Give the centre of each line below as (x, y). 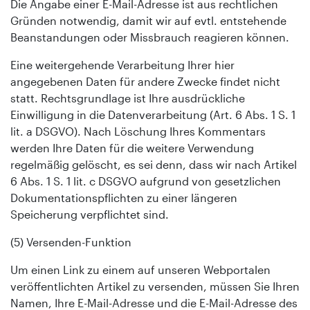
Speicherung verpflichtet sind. (90, 214)
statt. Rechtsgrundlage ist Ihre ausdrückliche (128, 98)
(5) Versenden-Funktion (71, 241)
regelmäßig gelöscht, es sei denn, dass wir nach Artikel (154, 164)
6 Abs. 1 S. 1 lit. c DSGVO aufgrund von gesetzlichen (146, 181)
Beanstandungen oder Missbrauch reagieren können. (150, 37)
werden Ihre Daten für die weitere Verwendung (132, 147)
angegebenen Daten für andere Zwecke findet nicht (145, 81)
